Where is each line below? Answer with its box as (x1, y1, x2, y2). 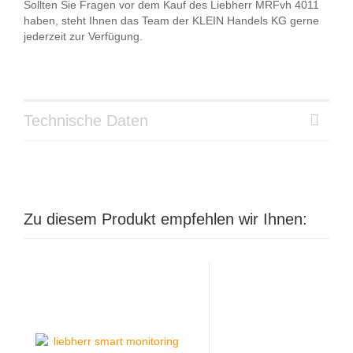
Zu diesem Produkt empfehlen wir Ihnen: (24, 210, 307, 228)
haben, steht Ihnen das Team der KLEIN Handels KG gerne (24, 13, 319, 27)
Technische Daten (24, 111, 148, 129)
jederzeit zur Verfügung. (24, 29, 143, 43)
